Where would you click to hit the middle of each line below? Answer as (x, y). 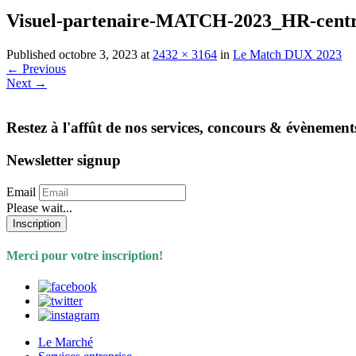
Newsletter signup (64, 161)
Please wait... (39, 207)
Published (33, 54)
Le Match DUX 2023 (287, 54)
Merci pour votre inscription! (86, 256)
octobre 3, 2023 (98, 54)
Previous (43, 68)
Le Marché (66, 342)
